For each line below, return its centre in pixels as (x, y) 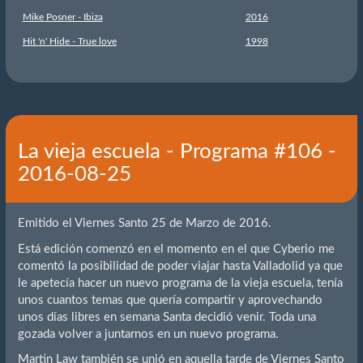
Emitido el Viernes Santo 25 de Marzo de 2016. (144, 224)
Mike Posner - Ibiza (62, 17)
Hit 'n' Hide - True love (69, 41)
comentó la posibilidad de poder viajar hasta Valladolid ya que (180, 266)
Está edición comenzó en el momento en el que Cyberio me (176, 249)
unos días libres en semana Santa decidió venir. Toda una (167, 317)
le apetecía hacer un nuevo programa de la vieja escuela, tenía (180, 283)
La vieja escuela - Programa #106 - (177, 151)
